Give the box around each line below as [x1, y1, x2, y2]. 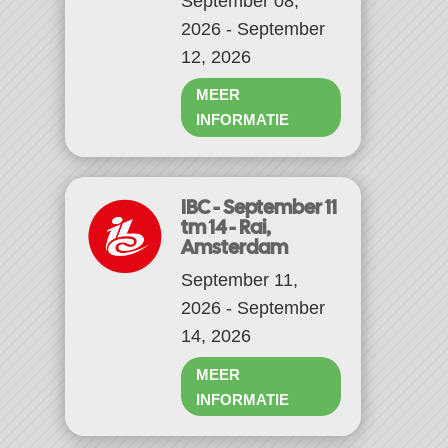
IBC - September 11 [180, 193, 337, 220]
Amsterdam [180, 233, 288, 260]
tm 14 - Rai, [180, 213, 271, 240]
